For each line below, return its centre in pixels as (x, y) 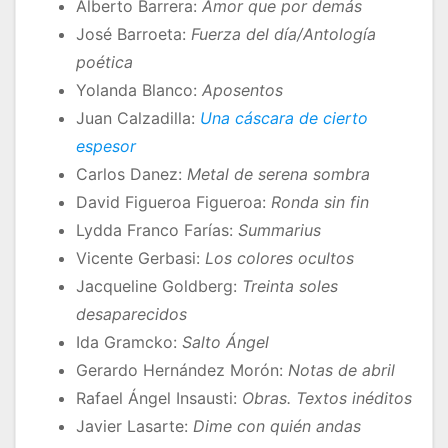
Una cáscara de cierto (284, 118)
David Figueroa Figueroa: (173, 202)
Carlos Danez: (131, 174)
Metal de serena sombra (278, 174)
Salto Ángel (225, 342)
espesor (106, 146)
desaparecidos (131, 314)
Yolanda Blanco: (139, 90)
